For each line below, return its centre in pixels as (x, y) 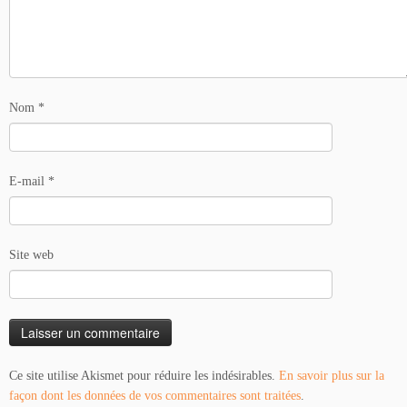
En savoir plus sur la (332, 376)
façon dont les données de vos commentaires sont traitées (155, 396)
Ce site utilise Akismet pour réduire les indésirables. (144, 376)
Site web (31, 255)
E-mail (29, 182)
